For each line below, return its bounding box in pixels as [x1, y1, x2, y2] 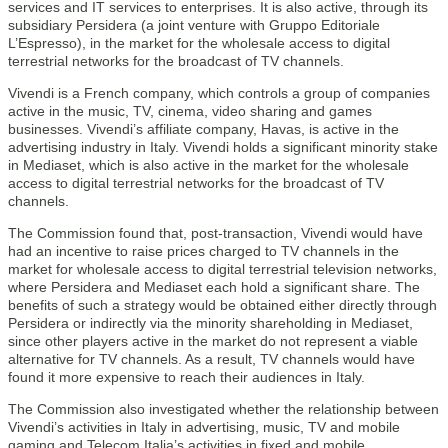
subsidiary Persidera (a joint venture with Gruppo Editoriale [8, 17, 380, 33]
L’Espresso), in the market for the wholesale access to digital [8, 35, 390, 51]
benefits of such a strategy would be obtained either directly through [8, 297, 437, 313]
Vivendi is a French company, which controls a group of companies [8, 85, 430, 101]
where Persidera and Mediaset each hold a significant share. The [8, 279, 420, 295]
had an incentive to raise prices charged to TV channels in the [8, 243, 399, 259]
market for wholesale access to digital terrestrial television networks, [8, 261, 437, 277]
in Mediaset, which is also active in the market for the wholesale [8, 157, 409, 173]
